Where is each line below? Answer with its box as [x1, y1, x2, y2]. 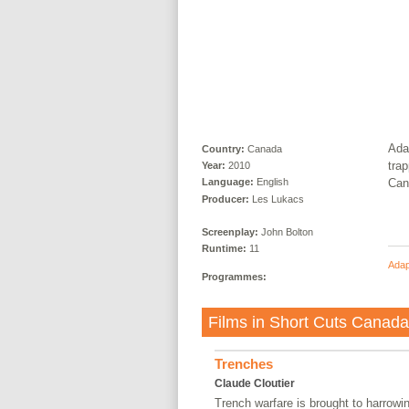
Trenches [214, 356, 273, 372]
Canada [246, 142, 282, 154]
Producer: [201, 193, 249, 204]
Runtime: [201, 243, 246, 255]
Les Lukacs [251, 193, 304, 204]
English [256, 176, 288, 188]
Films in [207, 312, 269, 331]
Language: [201, 176, 254, 188]
